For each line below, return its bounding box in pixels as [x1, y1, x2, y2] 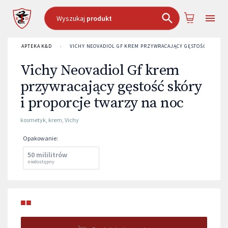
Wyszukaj [56, 14, 87, 23]
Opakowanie [23, 134, 56, 142]
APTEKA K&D [21, 43, 52, 49]
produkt [86, 14, 112, 23]
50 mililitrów [27, 150, 67, 159]
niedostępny [27, 158, 54, 165]
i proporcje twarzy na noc [20, 94, 184, 112]
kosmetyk [20, 116, 46, 124]
